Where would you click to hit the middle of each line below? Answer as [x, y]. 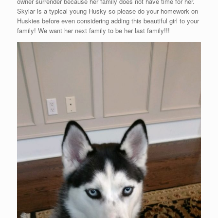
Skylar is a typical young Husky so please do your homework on [108, 11]
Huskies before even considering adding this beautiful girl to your [108, 20]
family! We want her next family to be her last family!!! [93, 30]
